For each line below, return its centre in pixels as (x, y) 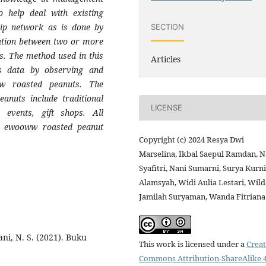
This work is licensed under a (193, 244)
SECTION (168, 27)
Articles (166, 59)
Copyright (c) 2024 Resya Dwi (191, 139)
